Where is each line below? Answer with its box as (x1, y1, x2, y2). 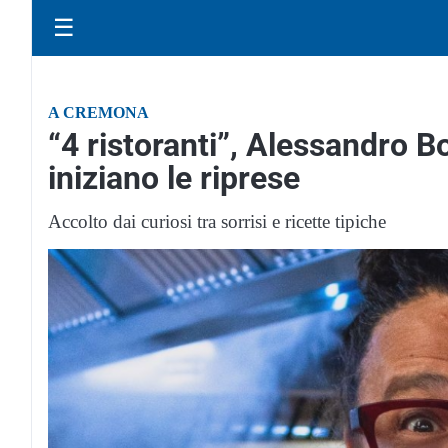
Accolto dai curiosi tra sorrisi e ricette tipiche (48, 211, 386, 232)
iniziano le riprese (48, 159, 300, 197)
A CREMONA (48, 104, 149, 121)
